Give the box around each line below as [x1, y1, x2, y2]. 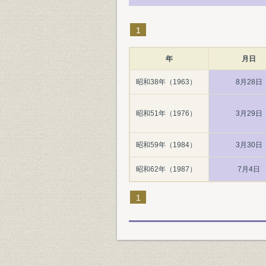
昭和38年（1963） [136, 78, 197, 86]
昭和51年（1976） [136, 109, 197, 118]
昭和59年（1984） [136, 141, 197, 149]
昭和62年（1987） [136, 165, 197, 173]
